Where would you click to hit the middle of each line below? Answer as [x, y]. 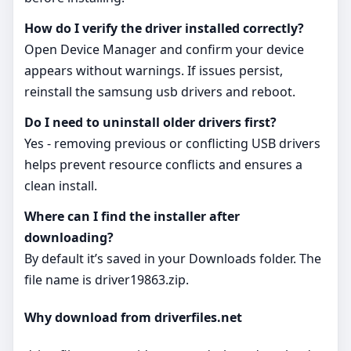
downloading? [69, 237]
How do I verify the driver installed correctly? [164, 28]
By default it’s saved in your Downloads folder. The [173, 258]
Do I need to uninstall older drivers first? [150, 122]
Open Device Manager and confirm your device [164, 49]
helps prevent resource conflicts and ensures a [163, 164]
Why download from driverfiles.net [133, 318]
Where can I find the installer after [132, 216]
